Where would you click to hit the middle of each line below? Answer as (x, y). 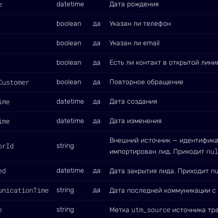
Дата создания (133, 101)
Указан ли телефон (140, 24)
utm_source (151, 209)
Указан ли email (135, 43)
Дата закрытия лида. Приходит (160, 171)
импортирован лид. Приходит (158, 152)
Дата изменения (136, 121)
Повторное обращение (146, 82)
